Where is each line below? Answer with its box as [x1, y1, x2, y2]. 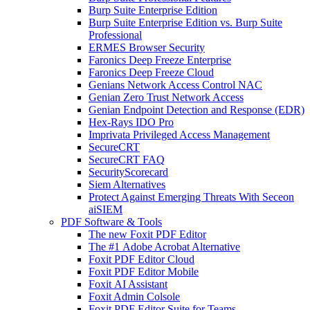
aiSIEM [89, 203, 122, 215]
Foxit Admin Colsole [89, 290, 180, 302]
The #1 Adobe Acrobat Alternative [89, 240, 240, 253]
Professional [89, 28, 142, 41]
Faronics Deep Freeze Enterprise [89, 53, 231, 66]
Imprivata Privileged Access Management [89, 128, 270, 140]
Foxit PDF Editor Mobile [89, 265, 199, 277]
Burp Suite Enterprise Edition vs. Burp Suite [89, 16, 282, 28]
